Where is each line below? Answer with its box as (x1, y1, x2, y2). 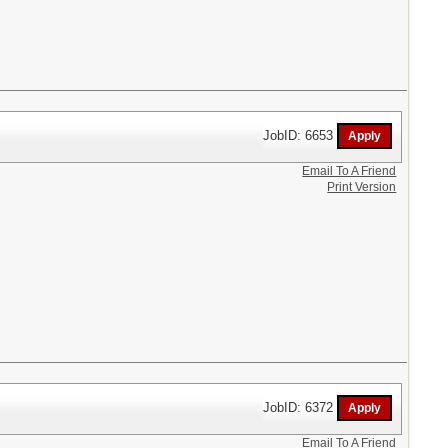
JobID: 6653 (263, 127, 338, 143)
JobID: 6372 (263, 399, 338, 415)
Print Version (327, 180, 397, 194)
